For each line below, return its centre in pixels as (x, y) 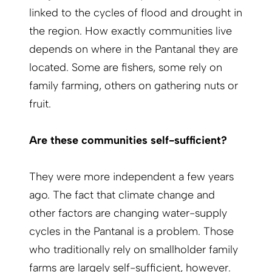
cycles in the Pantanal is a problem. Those (131, 232)
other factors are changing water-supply (128, 213)
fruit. (40, 104)
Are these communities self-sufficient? (128, 141)
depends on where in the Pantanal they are (134, 49)
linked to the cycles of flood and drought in (136, 13)
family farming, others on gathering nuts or (134, 86)
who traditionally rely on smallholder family (134, 250)
